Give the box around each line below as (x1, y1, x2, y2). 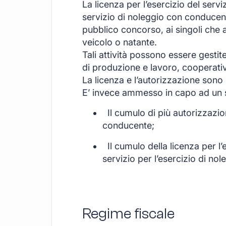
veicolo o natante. (82, 37, 157, 48)
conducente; (102, 120, 154, 131)
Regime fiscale (82, 204, 175, 222)
